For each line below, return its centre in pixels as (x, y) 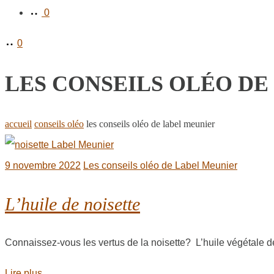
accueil (18, 124)
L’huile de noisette (72, 204)
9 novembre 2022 (43, 166)
